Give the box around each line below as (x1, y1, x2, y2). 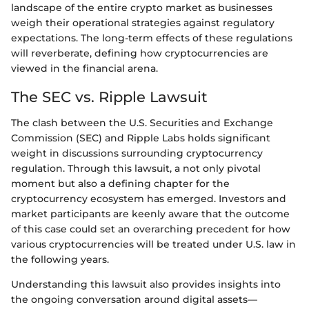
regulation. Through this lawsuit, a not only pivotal (11, 162, 261, 175)
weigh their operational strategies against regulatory (11, 16, 275, 29)
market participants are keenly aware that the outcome (11, 208, 290, 221)
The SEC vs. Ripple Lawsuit (11, 88, 208, 106)
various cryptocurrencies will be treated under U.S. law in (11, 238, 296, 251)
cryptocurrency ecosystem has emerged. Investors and (11, 192, 286, 206)
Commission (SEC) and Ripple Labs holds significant (11, 132, 270, 145)
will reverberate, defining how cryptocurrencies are (11, 46, 268, 59)
